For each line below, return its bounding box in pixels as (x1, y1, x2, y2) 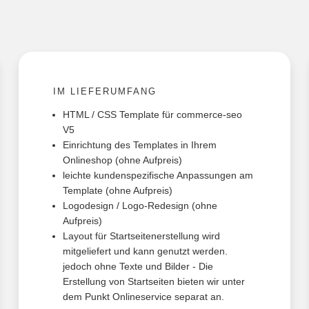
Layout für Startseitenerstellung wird (62, 230, 220, 242)
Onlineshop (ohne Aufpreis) (62, 154, 182, 166)
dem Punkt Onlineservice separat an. (62, 291, 224, 303)
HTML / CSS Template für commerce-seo (62, 109, 242, 121)
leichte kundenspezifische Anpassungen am (62, 170, 253, 181)
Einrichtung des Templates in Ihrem (62, 139, 217, 151)
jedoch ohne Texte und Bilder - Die (62, 261, 213, 272)
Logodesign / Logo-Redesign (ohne (62, 200, 217, 212)
